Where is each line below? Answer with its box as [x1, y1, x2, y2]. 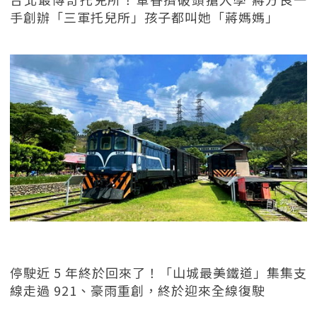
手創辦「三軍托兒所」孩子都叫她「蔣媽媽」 [10, 7, 279, 26]
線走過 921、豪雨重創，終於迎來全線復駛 [10, 281, 265, 300]
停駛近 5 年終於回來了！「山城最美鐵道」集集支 [10, 263, 307, 282]
